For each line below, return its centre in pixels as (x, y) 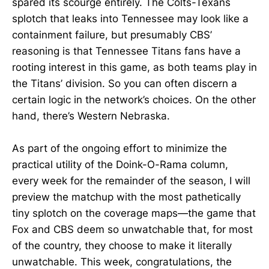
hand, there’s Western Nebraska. (91, 116)
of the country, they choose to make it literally (122, 246)
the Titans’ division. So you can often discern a (125, 83)
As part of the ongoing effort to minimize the (119, 149)
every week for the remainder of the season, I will (131, 181)
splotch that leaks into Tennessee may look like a (130, 18)
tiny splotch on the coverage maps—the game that (134, 213)
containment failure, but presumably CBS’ (112, 35)
